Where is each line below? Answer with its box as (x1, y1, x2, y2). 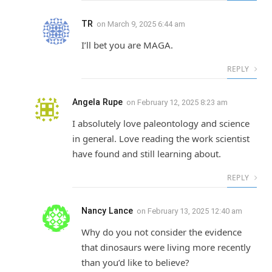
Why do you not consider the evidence (81, 225, 242, 238)
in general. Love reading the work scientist (72, 132, 250, 144)
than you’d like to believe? (81, 256, 189, 268)
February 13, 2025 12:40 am (148, 206, 242, 216)
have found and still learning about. (72, 147, 221, 160)
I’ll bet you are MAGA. (81, 38, 173, 51)
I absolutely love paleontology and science (72, 117, 250, 129)
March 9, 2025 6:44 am (107, 19, 185, 29)
